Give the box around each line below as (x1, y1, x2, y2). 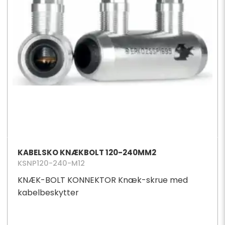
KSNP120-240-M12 (17, 158, 85, 169)
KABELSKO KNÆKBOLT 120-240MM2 (17, 147, 156, 158)
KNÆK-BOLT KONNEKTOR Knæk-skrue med (17, 174, 188, 186)
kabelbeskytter (17, 186, 79, 198)
